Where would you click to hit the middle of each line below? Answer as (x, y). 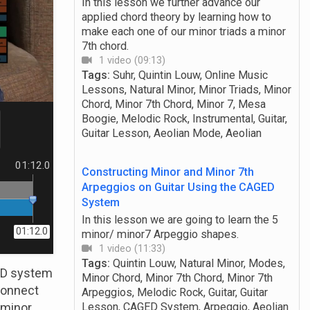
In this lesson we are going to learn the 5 (180, 220)
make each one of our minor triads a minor (183, 31)
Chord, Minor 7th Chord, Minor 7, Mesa (173, 104)
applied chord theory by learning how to (176, 17)
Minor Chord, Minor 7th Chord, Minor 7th (177, 278)
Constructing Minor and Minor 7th (167, 172)
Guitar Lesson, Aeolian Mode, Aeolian (171, 133)
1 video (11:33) (132, 249)
